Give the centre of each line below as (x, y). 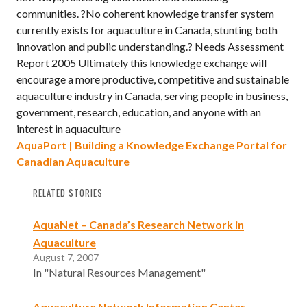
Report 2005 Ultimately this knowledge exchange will (142, 63)
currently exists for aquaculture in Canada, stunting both (147, 30)
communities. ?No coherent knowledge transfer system (145, 13)
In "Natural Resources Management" (119, 272)
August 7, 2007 (66, 257)
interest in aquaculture (69, 128)
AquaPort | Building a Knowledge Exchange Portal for (152, 145)
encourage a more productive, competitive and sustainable (153, 79)
